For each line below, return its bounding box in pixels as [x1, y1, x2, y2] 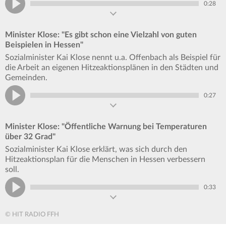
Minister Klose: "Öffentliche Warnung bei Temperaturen [5, 122, 207, 131]
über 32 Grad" [5, 132, 55, 141]
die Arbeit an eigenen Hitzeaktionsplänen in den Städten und [5, 63, 218, 72]
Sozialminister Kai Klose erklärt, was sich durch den [5, 145, 187, 153]
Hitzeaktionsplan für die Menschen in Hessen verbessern [5, 155, 205, 163]
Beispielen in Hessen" [5, 40, 83, 49]
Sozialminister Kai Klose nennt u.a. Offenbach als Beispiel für [5, 53, 220, 62]
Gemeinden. [5, 73, 47, 82]
